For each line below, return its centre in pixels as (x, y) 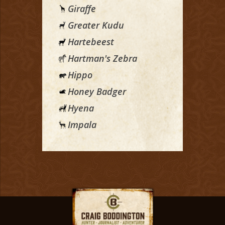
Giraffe (82, 9)
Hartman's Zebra (102, 59)
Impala (82, 125)
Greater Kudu (96, 25)
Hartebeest (91, 42)
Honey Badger (97, 92)
